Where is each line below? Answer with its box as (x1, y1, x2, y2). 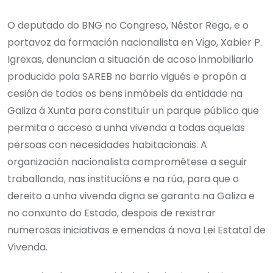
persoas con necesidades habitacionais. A (7, 137, 207, 152)
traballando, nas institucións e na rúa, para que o (7, 171, 239, 186)
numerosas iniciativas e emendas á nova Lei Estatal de (7, 222, 266, 237)
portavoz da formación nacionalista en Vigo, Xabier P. (7, 35, 262, 49)
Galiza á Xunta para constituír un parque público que (7, 103, 259, 118)
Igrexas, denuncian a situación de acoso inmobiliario (7, 52, 253, 66)
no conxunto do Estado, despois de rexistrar (7, 205, 216, 220)
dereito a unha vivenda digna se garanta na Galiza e (7, 188, 255, 203)
